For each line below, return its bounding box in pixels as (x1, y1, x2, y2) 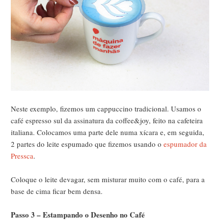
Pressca (11, 151, 34, 161)
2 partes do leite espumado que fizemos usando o (11, 139, 164, 149)
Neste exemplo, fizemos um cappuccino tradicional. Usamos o (11, 104, 202, 114)
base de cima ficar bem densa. (11, 186, 103, 196)
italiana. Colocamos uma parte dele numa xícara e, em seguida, (11, 127, 205, 137)
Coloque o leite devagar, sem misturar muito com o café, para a (11, 174, 205, 185)
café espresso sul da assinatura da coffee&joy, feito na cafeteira (11, 115, 203, 126)
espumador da (164, 139, 207, 149)
